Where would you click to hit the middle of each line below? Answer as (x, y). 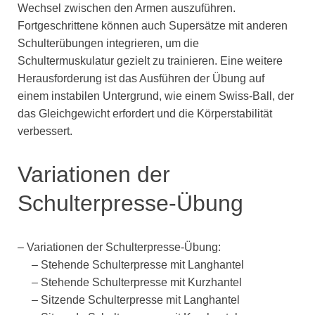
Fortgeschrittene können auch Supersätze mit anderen (153, 26)
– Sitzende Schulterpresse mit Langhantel (129, 300)
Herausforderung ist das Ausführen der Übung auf (141, 79)
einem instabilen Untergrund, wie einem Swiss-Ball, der (156, 96)
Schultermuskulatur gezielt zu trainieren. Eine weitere (150, 61)
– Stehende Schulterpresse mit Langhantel (131, 264)
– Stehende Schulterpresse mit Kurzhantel (130, 282)
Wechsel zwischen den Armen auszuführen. (127, 8)
